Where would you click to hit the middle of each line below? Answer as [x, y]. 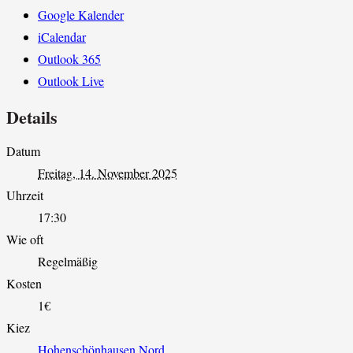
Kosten [24, 283]
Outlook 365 [69, 59]
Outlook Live [71, 81]
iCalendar [62, 37]
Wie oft [25, 239]
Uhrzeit [25, 195]
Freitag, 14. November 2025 [108, 173]
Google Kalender [81, 15]
